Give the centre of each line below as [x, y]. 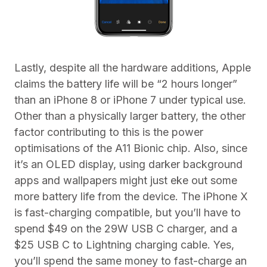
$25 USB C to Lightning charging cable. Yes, [124, 244]
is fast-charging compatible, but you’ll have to [128, 212]
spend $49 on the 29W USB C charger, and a [126, 228]
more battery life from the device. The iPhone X [131, 196]
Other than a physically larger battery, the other [130, 116]
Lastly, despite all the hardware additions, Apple [133, 67]
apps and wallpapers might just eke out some [126, 180]
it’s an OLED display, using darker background [128, 164]
